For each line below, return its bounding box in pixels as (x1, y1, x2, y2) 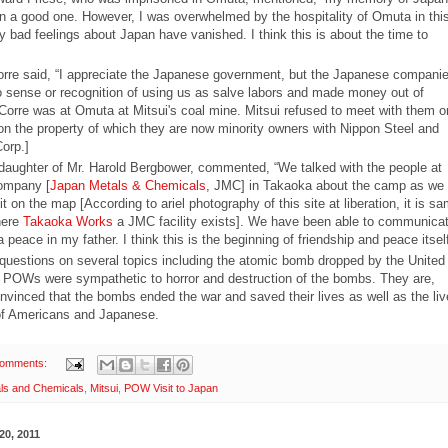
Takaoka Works (22, 213, 113, 229)
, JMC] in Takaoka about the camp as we (205, 177, 444, 193)
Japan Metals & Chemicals (49, 177, 206, 193)
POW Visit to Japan (123, 381, 218, 394)
